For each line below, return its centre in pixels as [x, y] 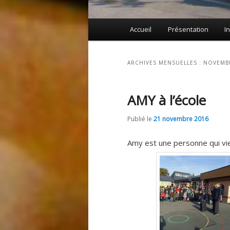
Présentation [188, 30]
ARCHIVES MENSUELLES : [165, 63]
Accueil [141, 30]
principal [103, 37]
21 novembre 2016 [181, 119]
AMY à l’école [167, 100]
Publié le [140, 119]
